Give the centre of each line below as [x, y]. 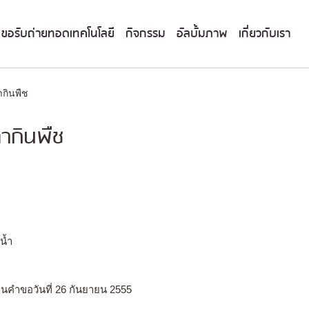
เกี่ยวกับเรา [265, 34]
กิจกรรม [146, 34]
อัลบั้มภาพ [202, 34]
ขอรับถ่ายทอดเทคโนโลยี [58, 34]
